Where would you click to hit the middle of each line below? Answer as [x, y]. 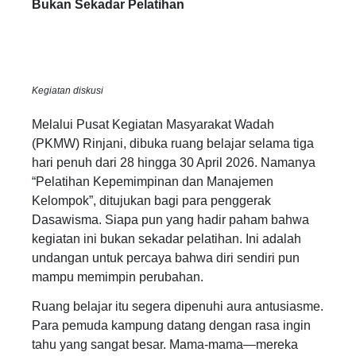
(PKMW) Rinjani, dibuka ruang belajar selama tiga [173, 143]
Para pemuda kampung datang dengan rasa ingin [171, 326]
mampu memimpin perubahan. [118, 277]
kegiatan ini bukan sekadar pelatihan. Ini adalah [166, 238]
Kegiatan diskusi [68, 91]
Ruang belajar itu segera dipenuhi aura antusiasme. [178, 307]
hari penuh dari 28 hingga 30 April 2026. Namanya [174, 162]
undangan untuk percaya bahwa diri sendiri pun [166, 257]
